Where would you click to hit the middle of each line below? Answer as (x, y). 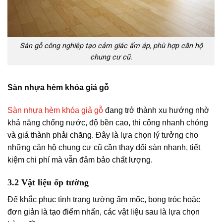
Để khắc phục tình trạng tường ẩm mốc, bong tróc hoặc (104, 200)
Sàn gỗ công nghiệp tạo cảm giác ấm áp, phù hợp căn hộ (111, 46)
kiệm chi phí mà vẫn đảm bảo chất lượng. (80, 160)
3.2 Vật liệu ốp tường (48, 183)
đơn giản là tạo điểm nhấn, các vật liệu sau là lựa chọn (104, 212)
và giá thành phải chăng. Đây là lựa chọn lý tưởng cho (103, 135)
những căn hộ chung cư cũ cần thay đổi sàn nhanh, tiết (104, 148)
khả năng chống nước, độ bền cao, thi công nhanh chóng (108, 123)
